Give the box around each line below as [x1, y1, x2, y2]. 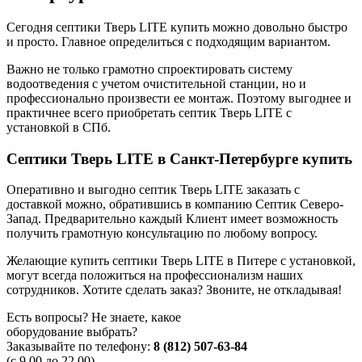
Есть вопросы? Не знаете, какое [6, 310, 181, 325]
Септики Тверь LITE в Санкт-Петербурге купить [6, 149, 352, 167]
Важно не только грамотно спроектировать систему [6, 61, 293, 76]
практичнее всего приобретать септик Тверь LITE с [6, 105, 292, 120]
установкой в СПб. [6, 120, 111, 134]
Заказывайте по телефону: [6, 339, 154, 354]
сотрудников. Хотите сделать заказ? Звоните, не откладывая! [6, 283, 342, 297]
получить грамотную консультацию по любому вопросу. [6, 226, 318, 241]
